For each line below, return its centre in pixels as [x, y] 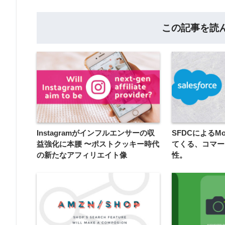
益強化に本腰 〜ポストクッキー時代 [98, 144]
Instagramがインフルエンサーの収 [96, 133]
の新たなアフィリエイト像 [82, 155]
